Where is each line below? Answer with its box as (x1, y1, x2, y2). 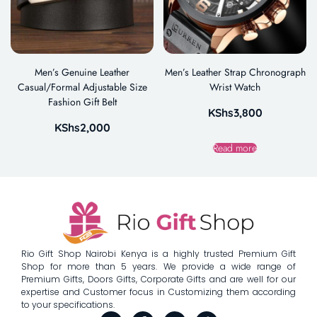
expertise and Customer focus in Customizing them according (21, 285, 296, 298)
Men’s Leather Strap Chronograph (164, 64, 306, 79)
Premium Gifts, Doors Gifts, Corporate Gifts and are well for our (21, 272, 296, 285)
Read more (213, 140, 257, 155)
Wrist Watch (209, 79, 260, 94)
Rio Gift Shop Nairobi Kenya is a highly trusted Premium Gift (21, 247, 296, 260)
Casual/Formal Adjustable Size (17, 79, 147, 94)
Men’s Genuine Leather (35, 64, 129, 79)
